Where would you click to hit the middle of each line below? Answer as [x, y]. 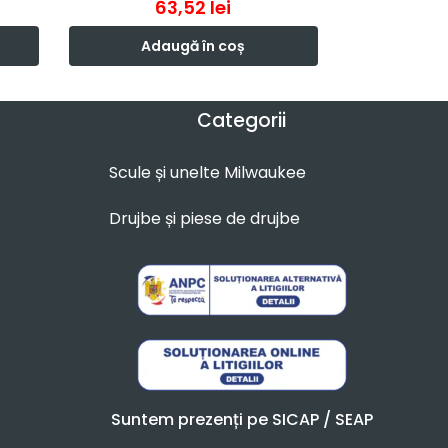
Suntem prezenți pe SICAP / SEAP [241, 420]
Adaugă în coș [193, 46]
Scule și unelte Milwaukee [207, 173]
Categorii [241, 121]
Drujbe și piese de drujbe [204, 219]
